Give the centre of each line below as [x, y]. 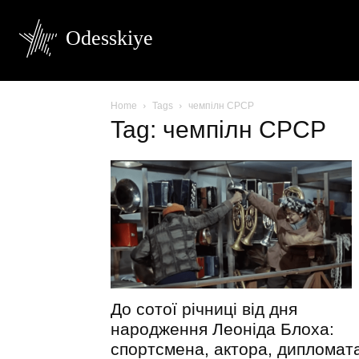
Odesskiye [109, 38]
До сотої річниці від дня [204, 309]
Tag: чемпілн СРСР [218, 129]
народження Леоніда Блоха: [222, 329]
